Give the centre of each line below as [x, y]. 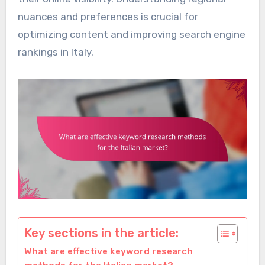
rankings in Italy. [55, 52]
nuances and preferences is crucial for [108, 17]
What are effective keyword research [108, 252]
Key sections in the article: [101, 233]
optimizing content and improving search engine [131, 35]
